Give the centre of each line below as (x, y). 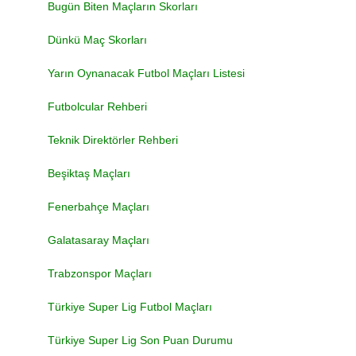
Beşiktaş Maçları (89, 173)
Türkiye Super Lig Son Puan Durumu (140, 340)
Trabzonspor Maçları (100, 273)
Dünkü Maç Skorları (97, 40)
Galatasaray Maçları (99, 240)
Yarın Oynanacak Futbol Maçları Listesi (146, 73)
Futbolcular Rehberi (97, 106)
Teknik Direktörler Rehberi (113, 140)
